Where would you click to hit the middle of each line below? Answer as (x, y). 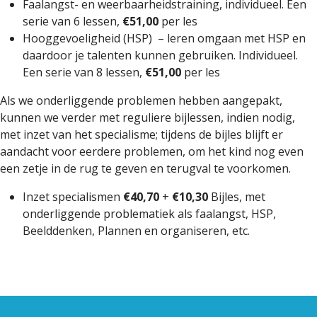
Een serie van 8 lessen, (84, 72)
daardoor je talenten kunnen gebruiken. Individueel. (160, 55)
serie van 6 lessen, (73, 21)
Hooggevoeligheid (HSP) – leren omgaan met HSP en (164, 38)
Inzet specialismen (73, 197)
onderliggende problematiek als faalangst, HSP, (149, 214)
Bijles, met (237, 197)
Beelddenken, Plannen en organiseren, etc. (136, 231)
